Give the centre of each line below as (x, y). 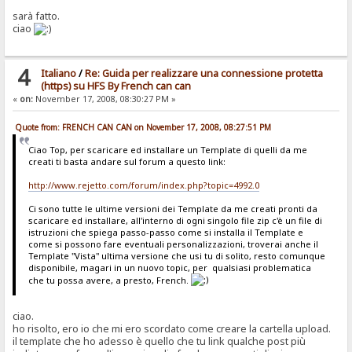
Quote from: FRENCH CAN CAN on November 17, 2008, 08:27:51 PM (143, 127)
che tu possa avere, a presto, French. (109, 280)
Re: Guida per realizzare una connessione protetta (203, 73)
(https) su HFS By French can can (115, 86)
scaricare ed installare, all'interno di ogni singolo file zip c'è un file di (175, 220)
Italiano (58, 73)
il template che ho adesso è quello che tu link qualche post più (159, 342)
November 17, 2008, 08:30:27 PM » (105, 99)
